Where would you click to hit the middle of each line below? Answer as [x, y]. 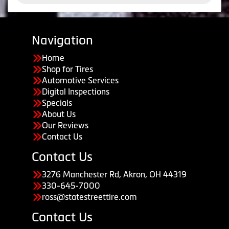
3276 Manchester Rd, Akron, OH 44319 [114, 175]
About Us [59, 114]
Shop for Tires [67, 69]
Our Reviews [65, 125]
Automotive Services [80, 81]
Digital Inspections [76, 92]
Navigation [62, 40]
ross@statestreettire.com [89, 197]
